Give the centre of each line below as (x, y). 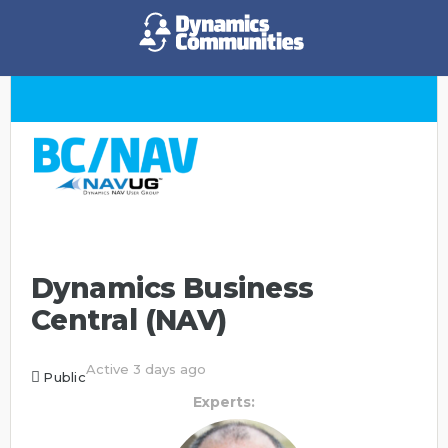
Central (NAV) (129, 320)
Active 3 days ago (145, 369)
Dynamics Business (172, 288)
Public (64, 377)
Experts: (224, 402)
